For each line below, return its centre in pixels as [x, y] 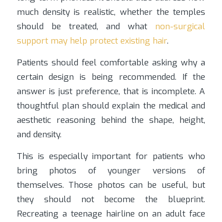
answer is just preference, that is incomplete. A [111, 91]
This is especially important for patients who [111, 156]
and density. [39, 134]
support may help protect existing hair [92, 41]
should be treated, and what [86, 27]
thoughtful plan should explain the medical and [111, 106]
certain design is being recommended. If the [111, 77]
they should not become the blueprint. [111, 199]
